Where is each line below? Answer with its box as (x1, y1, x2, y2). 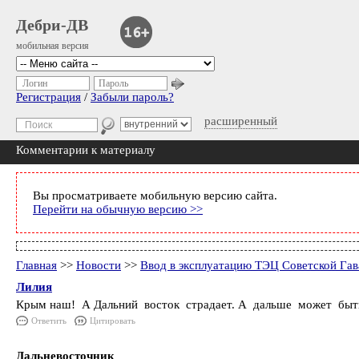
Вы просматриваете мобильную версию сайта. (33, 189, 277, 202)
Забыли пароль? (91, 91, 174, 103)
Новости (76, 259, 121, 272)
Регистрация (16, 91, 81, 103)
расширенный (204, 115, 277, 127)
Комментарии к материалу (16, 143, 155, 156)
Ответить (31, 316, 67, 325)
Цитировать (90, 316, 135, 325)
